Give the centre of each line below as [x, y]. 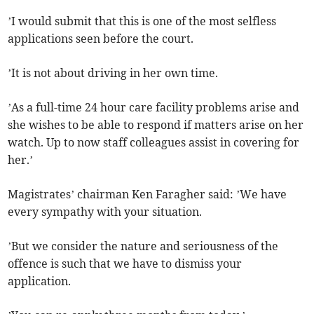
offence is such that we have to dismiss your [125, 263]
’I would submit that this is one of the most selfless [142, 21]
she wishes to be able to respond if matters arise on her [156, 124]
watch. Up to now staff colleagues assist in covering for [154, 142]
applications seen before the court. [101, 38]
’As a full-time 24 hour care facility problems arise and [154, 107]
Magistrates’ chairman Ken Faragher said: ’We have [148, 194]
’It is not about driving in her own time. [113, 73]
